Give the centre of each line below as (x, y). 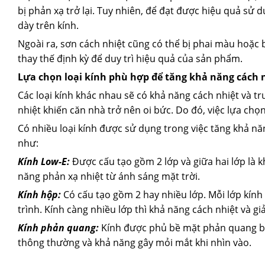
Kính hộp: (39, 194)
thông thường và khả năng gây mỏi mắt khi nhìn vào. (135, 242)
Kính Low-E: (44, 161)
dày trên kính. (48, 25)
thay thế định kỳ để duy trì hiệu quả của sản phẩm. (130, 58)
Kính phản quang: (58, 227)
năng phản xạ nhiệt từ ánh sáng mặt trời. (109, 176)
